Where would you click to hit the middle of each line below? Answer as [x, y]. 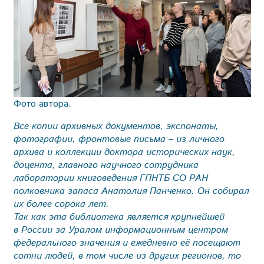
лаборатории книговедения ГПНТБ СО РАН [110, 178]
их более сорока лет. [61, 204]
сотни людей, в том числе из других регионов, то [127, 256]
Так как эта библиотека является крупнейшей [119, 217]
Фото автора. [42, 104]
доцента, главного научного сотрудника [106, 165]
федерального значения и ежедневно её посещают [127, 243]
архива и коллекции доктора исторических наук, [124, 152]
